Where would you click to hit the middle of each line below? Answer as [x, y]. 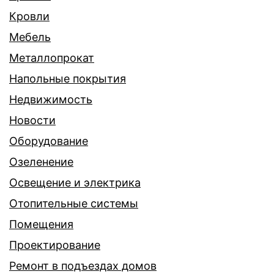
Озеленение [41, 162]
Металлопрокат [52, 58]
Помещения [41, 224]
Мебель [30, 37]
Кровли [29, 17]
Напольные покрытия [68, 79]
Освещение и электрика [75, 183]
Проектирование [55, 245]
